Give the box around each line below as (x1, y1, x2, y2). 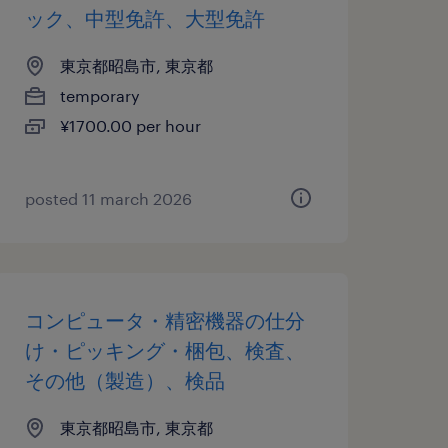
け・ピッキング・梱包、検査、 (24, 338, 305, 362)
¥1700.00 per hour (59, 116, 201, 135)
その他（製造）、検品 (24, 368, 225, 392)
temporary (59, 86, 140, 105)
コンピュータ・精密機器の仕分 (24, 308, 305, 332)
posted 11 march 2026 (24, 189, 192, 208)
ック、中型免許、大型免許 (24, 6, 265, 30)
